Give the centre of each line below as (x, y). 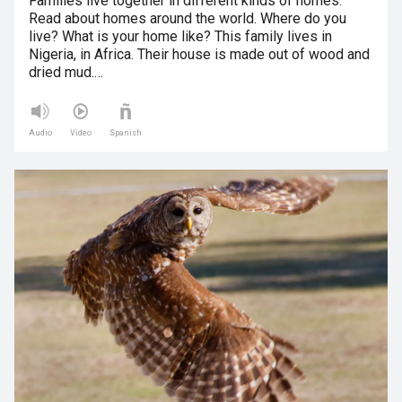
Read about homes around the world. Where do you (188, 19)
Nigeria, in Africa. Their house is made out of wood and (199, 55)
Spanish (126, 133)
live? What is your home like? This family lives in (180, 37)
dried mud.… (66, 73)
